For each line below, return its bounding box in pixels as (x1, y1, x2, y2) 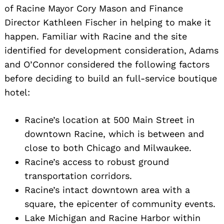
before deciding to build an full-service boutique (4, 72, 217, 83)
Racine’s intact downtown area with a (24, 184, 190, 195)
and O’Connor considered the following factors (4, 58, 209, 69)
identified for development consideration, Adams (4, 44, 218, 55)
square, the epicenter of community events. (24, 198, 215, 209)
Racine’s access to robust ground (24, 156, 169, 167)
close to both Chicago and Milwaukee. (24, 142, 191, 153)
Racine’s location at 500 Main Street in (24, 114, 194, 125)
